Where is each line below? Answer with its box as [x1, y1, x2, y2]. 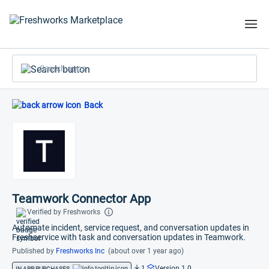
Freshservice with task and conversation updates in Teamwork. [12, 232, 246, 242]
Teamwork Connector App [12, 192, 151, 206]
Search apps [11, 67, 64, 79]
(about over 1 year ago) [106, 247, 184, 255]
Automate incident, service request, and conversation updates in [12, 223, 249, 232]
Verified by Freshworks [27, 208, 100, 216]
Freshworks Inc [56, 247, 104, 255]
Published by [12, 247, 56, 255]
